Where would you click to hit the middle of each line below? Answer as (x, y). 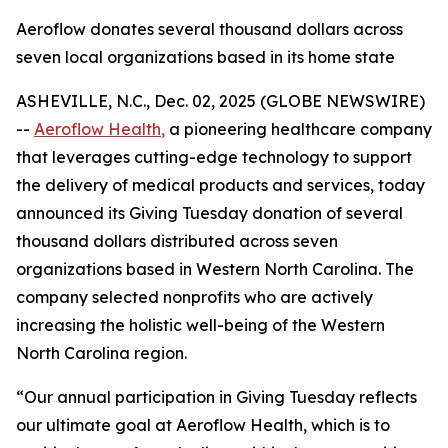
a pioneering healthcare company (298, 129)
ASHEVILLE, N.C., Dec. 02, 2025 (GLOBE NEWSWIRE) (220, 101)
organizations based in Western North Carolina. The (215, 269)
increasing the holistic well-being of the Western (200, 325)
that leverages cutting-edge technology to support (214, 157)
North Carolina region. (101, 353)
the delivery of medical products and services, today (220, 185)
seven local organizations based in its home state (205, 57)
